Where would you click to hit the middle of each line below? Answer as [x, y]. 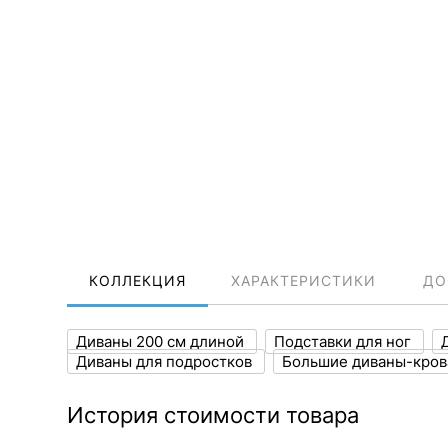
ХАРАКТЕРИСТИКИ [303, 280]
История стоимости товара [213, 415]
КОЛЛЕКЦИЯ [137, 280]
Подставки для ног [344, 341]
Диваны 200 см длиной [162, 341]
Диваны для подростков [166, 361]
